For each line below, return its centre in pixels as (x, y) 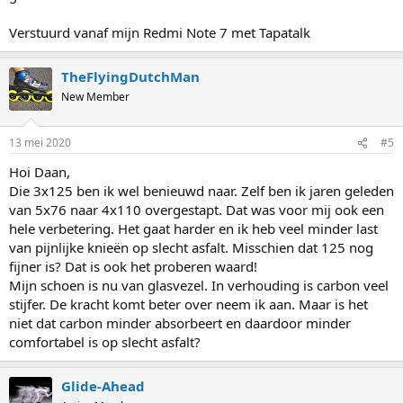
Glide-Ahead (103, 386)
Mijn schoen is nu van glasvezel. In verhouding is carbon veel (199, 285)
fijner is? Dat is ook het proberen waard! (133, 266)
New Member (95, 96)
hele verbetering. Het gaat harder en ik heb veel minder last (193, 228)
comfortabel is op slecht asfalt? (105, 342)
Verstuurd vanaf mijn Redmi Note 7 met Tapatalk (160, 32)
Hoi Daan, (40, 172)
